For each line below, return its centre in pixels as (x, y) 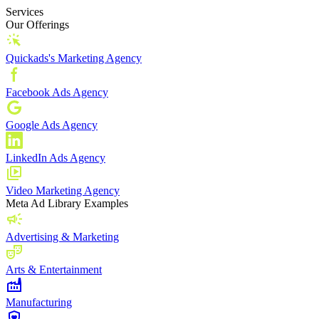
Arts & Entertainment (54, 270)
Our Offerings (37, 25)
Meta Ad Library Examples (67, 203)
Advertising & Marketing (62, 237)
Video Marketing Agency (63, 190)
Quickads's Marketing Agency (74, 58)
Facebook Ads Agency (57, 92)
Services (25, 12)
